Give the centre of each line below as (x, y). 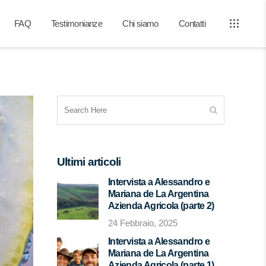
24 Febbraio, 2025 (143, 223)
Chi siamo (140, 23)
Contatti (192, 23)
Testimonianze (77, 23)
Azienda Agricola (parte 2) (161, 206)
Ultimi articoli (89, 162)
